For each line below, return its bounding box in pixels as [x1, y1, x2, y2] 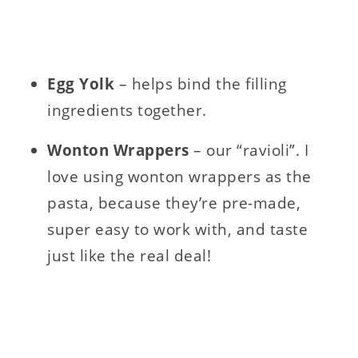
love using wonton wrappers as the [47, 166, 312, 188]
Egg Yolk [47, 74, 119, 95]
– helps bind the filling [118, 74, 287, 95]
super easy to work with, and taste [47, 219, 308, 241]
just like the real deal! [47, 245, 212, 267]
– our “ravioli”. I [193, 140, 309, 161]
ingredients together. [47, 100, 207, 121]
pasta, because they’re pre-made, [47, 193, 301, 214]
